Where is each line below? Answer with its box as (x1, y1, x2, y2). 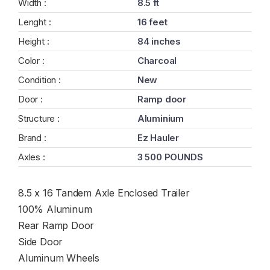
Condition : (18, 74, 61, 86)
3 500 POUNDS (137, 151, 203, 163)
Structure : (18, 113, 60, 124)
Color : (18, 55, 45, 66)
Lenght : (18, 16, 51, 28)
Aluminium (137, 113, 184, 124)
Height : (18, 36, 49, 47)
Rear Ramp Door (18, 219, 95, 231)
